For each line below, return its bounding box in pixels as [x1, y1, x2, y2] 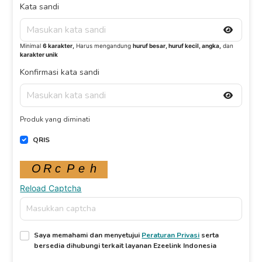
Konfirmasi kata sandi [20, 67, 100, 78]
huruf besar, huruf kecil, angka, [133, 42, 222, 49]
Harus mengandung [74, 42, 133, 49]
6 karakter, [43, 42, 75, 49]
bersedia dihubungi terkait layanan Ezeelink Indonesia [34, 240, 217, 250]
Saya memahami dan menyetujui [34, 230, 140, 240]
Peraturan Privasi [142, 230, 200, 240]
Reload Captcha [20, 182, 82, 193]
